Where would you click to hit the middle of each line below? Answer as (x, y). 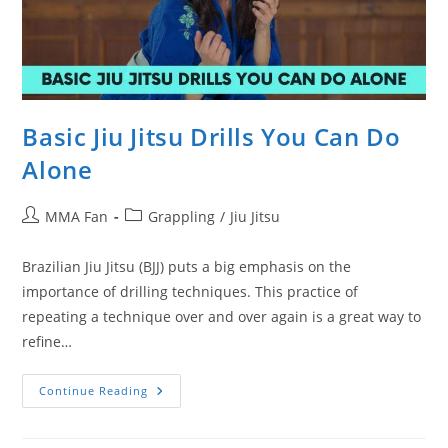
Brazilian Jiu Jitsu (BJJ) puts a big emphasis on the (187, 266)
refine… (47, 341)
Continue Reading (94, 390)
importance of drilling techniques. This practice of (190, 291)
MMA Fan (77, 216)
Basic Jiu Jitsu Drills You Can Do (211, 136)
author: (46, 236)
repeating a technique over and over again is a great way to (222, 316)
